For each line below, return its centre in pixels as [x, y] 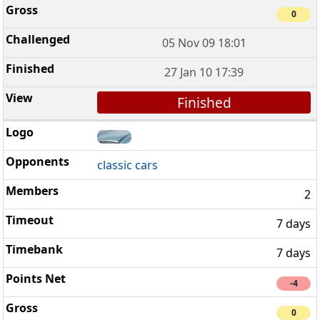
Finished [204, 102]
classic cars [128, 165]
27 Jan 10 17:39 [204, 72]
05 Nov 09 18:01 [204, 42]
